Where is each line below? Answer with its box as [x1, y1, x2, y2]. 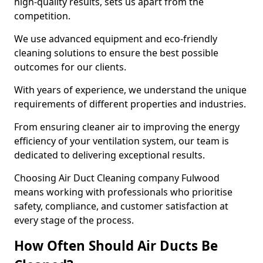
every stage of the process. [14, 214, 134, 227]
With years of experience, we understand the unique [14, 83, 247, 96]
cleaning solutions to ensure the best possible [14, 46, 218, 59]
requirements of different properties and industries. [14, 97, 248, 110]
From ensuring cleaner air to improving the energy [14, 120, 240, 133]
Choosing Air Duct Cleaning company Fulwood [14, 171, 220, 184]
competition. [14, 9, 73, 22]
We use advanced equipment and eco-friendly [14, 32, 217, 45]
